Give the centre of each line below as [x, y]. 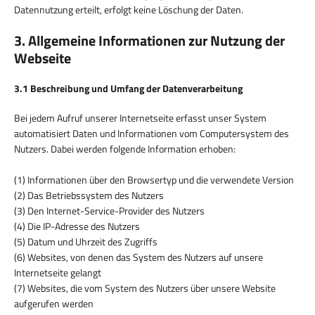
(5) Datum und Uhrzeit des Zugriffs [86, 241]
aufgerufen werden [54, 303]
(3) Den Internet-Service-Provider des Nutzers [109, 210]
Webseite [43, 58]
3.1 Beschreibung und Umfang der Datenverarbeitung [128, 88]
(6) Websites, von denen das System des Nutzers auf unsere [139, 257]
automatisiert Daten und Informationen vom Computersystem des [152, 133]
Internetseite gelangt [58, 272]
